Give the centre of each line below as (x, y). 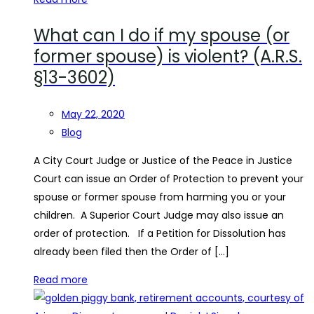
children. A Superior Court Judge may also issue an (159, 215)
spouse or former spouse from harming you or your (160, 197)
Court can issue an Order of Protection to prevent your (169, 179)
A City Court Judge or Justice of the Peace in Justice (163, 161)
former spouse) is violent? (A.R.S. (168, 56)
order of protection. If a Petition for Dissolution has (160, 233)
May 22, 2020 (93, 114)
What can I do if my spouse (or (162, 35)
